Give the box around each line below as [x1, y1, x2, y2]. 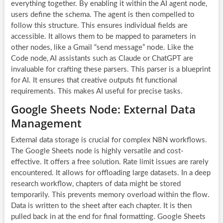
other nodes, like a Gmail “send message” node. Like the [10, 43, 194, 51]
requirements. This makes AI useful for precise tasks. [10, 87, 183, 95]
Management [10, 115, 82, 130]
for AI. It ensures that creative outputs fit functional [10, 76, 177, 84]
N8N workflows [152, 136, 205, 144]
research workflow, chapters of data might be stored [10, 180, 181, 188]
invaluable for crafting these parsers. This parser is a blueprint [10, 65, 211, 73]
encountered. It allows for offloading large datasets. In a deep [10, 169, 211, 177]
